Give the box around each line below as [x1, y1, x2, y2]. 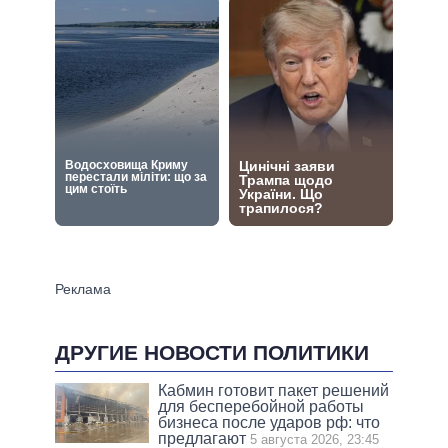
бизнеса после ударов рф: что [158, 413, 381, 431]
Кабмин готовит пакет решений [158, 381, 390, 399]
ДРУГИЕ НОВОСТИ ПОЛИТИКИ [55, 340, 369, 364]
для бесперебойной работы [158, 397, 365, 415]
